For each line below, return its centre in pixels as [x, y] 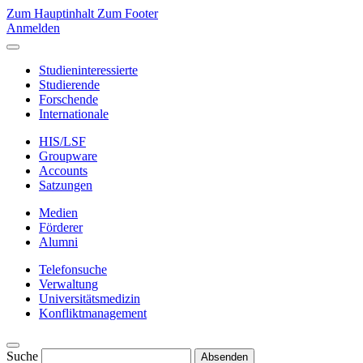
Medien [58, 213]
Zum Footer [128, 13]
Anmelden [33, 28]
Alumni [58, 242]
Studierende [69, 85]
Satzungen [66, 185]
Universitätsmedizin [90, 299]
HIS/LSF [62, 141]
